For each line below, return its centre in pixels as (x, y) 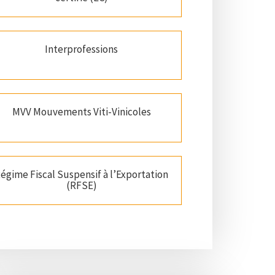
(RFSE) (81, 186)
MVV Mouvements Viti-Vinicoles (81, 112)
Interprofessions (82, 49)
